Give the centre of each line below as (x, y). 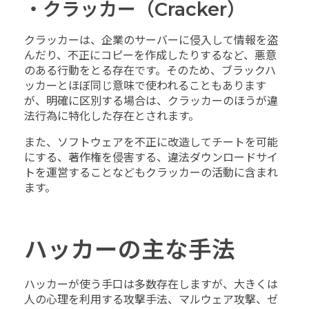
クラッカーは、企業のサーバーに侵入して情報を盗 (151, 41)
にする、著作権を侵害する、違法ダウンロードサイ (151, 158)
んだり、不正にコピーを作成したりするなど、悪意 (150, 56)
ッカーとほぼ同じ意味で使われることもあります (145, 86)
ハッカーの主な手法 (130, 250)
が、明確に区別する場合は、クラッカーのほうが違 (151, 101)
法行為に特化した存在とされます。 (112, 117)
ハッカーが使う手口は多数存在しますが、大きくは (151, 284)
